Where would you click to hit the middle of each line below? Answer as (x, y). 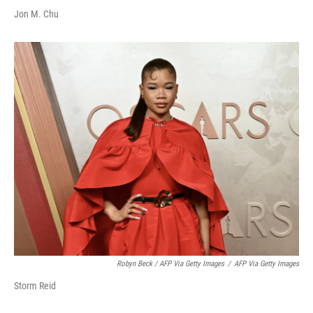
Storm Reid (35, 286)
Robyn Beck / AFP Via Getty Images (170, 264)
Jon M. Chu (36, 14)
